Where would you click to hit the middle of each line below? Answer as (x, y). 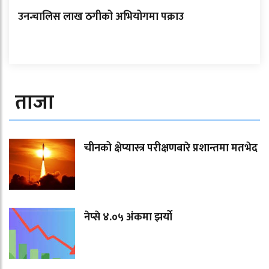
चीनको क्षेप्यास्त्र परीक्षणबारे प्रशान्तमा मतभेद (171, 149)
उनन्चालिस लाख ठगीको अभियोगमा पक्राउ (101, 17)
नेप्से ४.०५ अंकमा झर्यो (128, 218)
